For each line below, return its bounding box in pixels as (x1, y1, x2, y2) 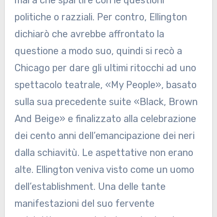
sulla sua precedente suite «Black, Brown (14, 95, 198, 108)
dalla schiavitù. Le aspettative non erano (14, 146, 193, 158)
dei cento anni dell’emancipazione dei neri (14, 129, 195, 141)
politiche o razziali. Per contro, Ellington (14, 11, 187, 23)
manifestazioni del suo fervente (14, 197, 155, 209)
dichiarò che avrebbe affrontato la (14, 28, 164, 40)
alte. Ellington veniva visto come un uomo (14, 163, 194, 175)
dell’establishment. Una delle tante (14, 180, 166, 192)
